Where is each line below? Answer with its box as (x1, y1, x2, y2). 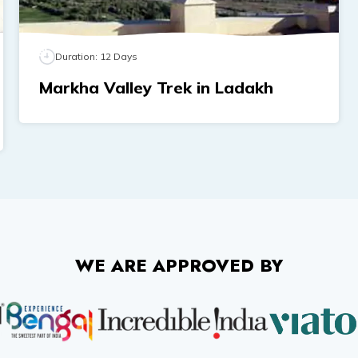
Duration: (54, 50, 100, 63)
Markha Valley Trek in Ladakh (38, 78, 273, 98)
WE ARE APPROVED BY (75, 253, 283, 279)
